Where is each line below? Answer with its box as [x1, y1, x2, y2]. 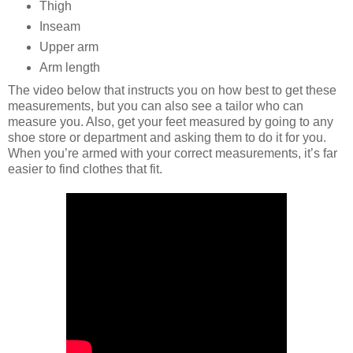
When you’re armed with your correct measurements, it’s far [8, 147, 337, 161]
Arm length [39, 61, 100, 75]
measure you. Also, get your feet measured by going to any [8, 115, 333, 129]
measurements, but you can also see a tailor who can [8, 99, 303, 113]
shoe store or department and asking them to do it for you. [8, 131, 326, 145]
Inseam [39, 20, 80, 34]
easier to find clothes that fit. [8, 162, 162, 176]
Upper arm [39, 40, 98, 54]
